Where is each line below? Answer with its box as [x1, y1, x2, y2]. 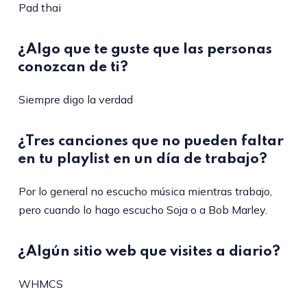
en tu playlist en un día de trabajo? [17, 152, 267, 167]
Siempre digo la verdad [18, 93, 133, 107]
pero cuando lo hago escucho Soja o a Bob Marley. [18, 203, 267, 217]
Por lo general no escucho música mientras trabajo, [18, 184, 272, 199]
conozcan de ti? [17, 60, 128, 75]
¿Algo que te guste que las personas [17, 42, 272, 58]
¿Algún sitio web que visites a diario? [17, 245, 280, 260]
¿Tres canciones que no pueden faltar [17, 134, 284, 149]
